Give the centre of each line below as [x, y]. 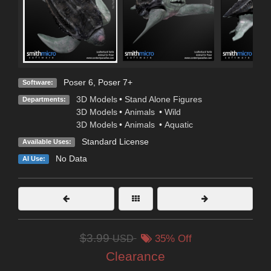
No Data [71, 159]
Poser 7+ [115, 83]
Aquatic [178, 125]
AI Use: [34, 159]
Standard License [115, 142]
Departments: [44, 100]
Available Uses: [47, 142]
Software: [38, 83]
